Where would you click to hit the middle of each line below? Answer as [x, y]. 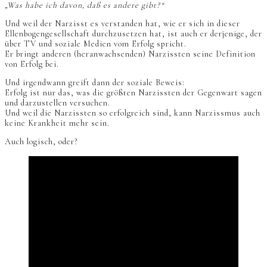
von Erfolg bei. [32, 64]
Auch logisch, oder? [41, 142]
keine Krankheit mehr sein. [57, 123]
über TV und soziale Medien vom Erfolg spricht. [96, 44]
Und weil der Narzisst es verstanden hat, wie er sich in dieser [122, 24]
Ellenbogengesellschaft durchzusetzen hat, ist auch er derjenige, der [133, 34]
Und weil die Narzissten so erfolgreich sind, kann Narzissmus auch [133, 113]
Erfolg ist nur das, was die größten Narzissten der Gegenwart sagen [133, 93]
